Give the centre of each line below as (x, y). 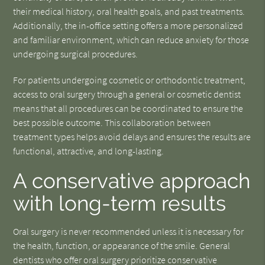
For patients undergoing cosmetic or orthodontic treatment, (130, 80)
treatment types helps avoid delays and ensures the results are (132, 137)
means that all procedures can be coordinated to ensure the (128, 108)
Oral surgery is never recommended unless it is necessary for (129, 231)
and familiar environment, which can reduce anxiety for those (131, 40)
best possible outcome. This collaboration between (112, 122)
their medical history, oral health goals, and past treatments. (129, 11)
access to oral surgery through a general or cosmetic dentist (127, 94)
